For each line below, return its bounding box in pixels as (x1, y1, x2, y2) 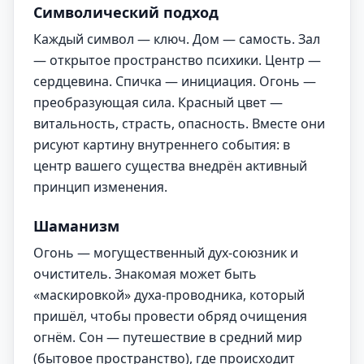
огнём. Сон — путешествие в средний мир (33, 328, 302, 346)
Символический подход (33, 2, 219, 22)
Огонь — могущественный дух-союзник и (33, 244, 298, 262)
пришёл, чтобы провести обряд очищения (33, 307, 307, 325)
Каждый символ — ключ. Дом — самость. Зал (33, 30, 320, 48)
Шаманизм (33, 216, 119, 236)
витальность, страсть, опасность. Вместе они (33, 115, 325, 132)
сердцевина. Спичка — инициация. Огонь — (33, 72, 316, 90)
